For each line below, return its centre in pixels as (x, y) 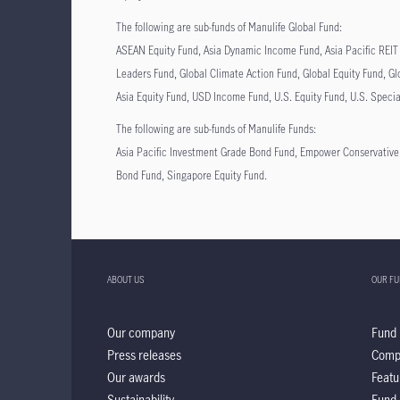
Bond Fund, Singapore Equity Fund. (193, 175)
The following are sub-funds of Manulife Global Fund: (230, 27)
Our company (141, 333)
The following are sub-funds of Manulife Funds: (216, 129)
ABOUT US (126, 279)
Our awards (136, 377)
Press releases (144, 355)
